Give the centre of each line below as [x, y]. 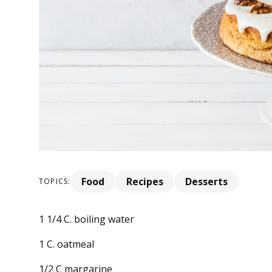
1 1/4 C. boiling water [87, 219]
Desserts [207, 181]
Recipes [145, 181]
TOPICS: [55, 182]
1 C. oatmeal [66, 244]
